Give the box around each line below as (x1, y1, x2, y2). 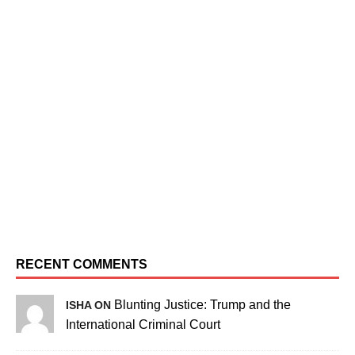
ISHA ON (66, 298, 114, 311)
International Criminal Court (66, 317, 220, 331)
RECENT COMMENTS (16, 257, 147, 271)
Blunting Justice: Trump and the (114, 297, 291, 311)
